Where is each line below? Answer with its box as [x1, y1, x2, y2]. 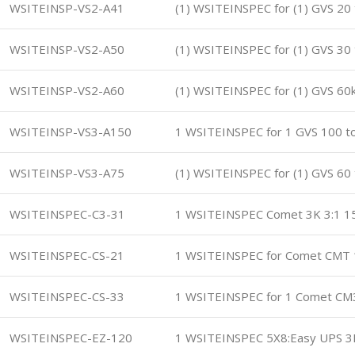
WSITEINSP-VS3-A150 [10, 124, 132, 139]
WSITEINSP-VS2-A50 [10, 41, 124, 57]
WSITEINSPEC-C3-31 [10, 206, 125, 222]
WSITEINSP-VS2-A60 [10, 82, 124, 98]
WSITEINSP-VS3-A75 [10, 165, 124, 181]
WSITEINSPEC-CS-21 [10, 247, 124, 263]
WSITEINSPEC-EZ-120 [10, 330, 132, 345]
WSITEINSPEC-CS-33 [10, 288, 124, 304]
